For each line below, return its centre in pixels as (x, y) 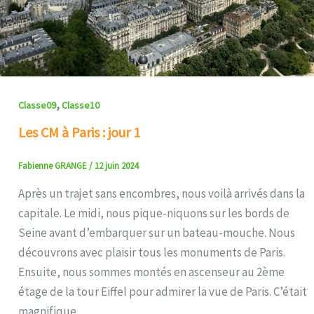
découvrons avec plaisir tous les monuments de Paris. (151, 253)
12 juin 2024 (116, 166)
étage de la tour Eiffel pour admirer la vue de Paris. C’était (162, 292)
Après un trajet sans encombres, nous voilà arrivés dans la (161, 194)
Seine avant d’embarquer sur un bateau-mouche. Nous (156, 233)
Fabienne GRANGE (53, 166)
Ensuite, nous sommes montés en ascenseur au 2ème (151, 272)
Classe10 (80, 105)
